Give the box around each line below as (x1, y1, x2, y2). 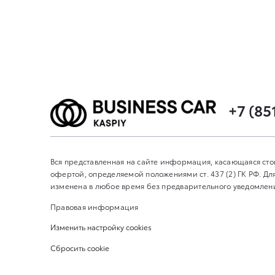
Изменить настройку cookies (50, 222, 152, 233)
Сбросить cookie (50, 242, 109, 253)
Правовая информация (50, 201, 139, 212)
